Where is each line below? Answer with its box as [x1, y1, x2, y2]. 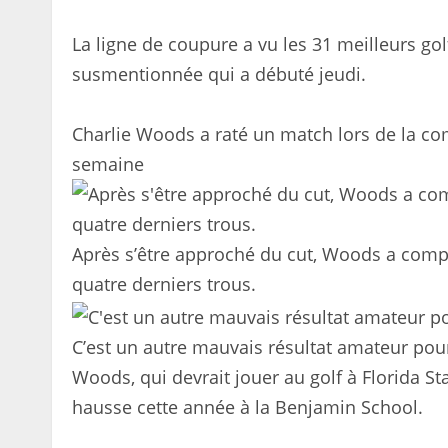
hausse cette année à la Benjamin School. [72, 394, 423, 419]
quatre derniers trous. [72, 272, 256, 297]
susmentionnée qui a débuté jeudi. [72, 62, 366, 87]
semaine [72, 152, 144, 177]
